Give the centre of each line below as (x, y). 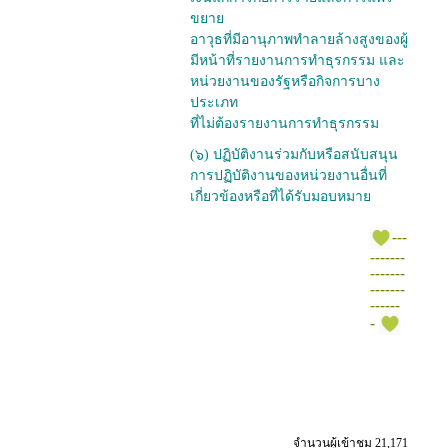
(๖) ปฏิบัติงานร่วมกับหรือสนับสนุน (294, 155)
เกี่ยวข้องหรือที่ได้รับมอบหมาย (280, 197)
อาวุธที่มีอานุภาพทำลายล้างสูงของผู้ (299, 40)
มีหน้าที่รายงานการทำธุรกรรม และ (297, 61)
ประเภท (214, 103)
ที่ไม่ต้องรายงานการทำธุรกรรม (284, 124)
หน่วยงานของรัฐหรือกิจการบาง (285, 82)
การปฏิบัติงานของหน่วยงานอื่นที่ (288, 176)
